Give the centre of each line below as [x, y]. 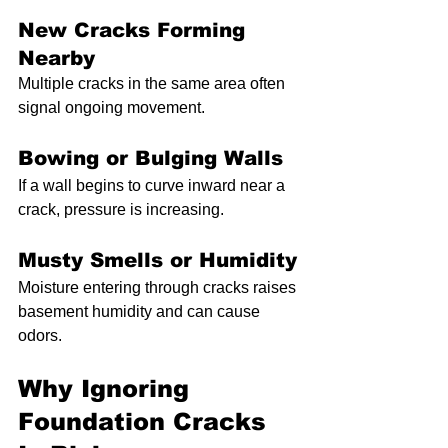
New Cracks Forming [135, 30]
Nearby [56, 58]
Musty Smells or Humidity [157, 260]
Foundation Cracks [146, 422]
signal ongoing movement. [111, 108]
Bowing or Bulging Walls [150, 158]
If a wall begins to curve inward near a [153, 186]
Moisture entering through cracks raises [159, 288]
